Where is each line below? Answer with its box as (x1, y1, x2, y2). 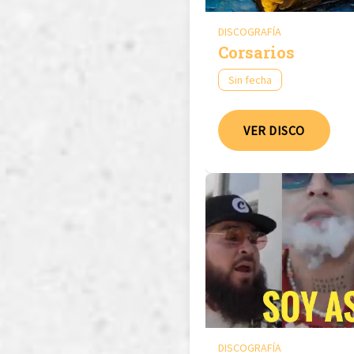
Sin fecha (228, 72, 272, 87)
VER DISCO (243, 122, 305, 138)
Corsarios (218, 41, 295, 62)
